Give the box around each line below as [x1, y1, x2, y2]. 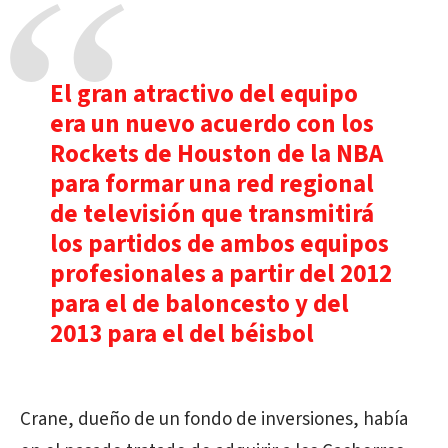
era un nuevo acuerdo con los [50, 106, 374, 142]
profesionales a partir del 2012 [50, 256, 392, 292]
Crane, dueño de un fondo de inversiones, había [20, 406, 408, 433]
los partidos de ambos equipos [50, 226, 389, 262]
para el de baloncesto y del [50, 286, 349, 322]
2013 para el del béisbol [50, 316, 314, 352]
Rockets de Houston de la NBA [50, 136, 383, 172]
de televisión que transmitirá [50, 196, 374, 232]
